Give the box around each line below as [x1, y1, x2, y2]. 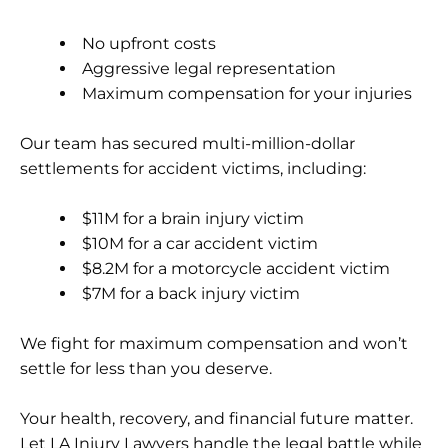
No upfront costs [82, 33, 216, 53]
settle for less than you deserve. [20, 358, 272, 378]
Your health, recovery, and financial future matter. [20, 408, 413, 428]
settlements [20, 158, 119, 178]
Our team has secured [20, 133, 202, 153]
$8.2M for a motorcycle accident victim [82, 258, 390, 278]
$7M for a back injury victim [82, 283, 300, 303]
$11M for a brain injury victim [82, 208, 304, 228]
